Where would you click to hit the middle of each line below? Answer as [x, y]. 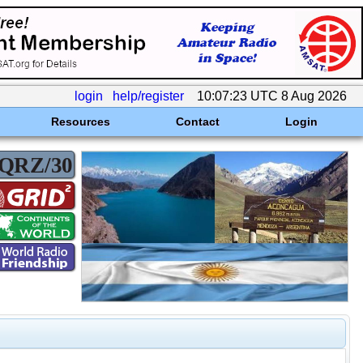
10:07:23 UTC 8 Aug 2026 [272, 96]
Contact [197, 122]
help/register [148, 96]
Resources [80, 122]
